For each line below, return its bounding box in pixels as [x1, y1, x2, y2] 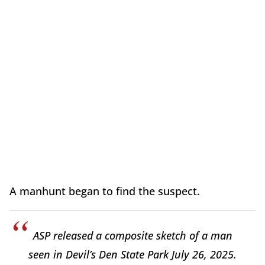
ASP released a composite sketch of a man [33, 228, 232, 243]
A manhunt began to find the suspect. [9, 184, 200, 199]
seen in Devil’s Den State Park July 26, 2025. [28, 247, 237, 262]
